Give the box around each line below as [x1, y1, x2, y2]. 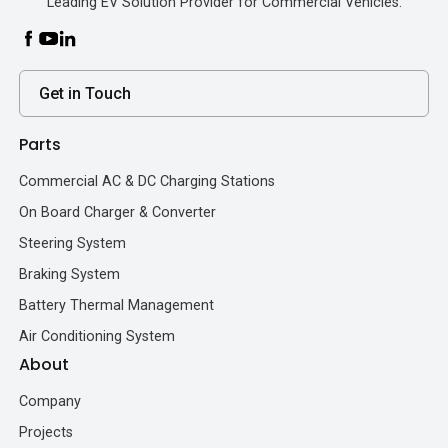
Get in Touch [39, 84, 132, 104]
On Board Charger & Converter [19, 204, 217, 222]
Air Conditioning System [19, 328, 176, 346]
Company [19, 393, 82, 411]
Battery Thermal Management [19, 297, 215, 315]
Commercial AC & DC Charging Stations [19, 173, 276, 191]
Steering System [19, 235, 127, 253]
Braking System [19, 266, 121, 284]
